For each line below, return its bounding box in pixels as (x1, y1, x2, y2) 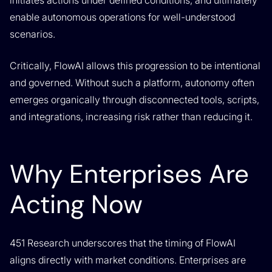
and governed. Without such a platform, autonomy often (10, 76, 254, 89)
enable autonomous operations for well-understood (10, 11, 235, 23)
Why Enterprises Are (10, 157, 249, 191)
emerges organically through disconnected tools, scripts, (10, 93, 259, 106)
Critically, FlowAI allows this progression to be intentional (10, 59, 260, 72)
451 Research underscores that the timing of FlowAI (10, 237, 236, 249)
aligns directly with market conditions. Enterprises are (10, 254, 246, 266)
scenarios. (10, 28, 55, 40)
